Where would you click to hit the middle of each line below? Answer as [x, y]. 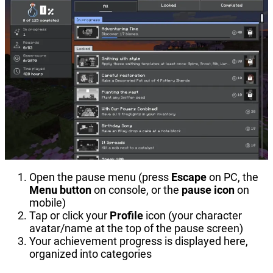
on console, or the [136, 190]
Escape [189, 177]
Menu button [60, 190]
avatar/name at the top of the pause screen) [136, 228]
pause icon [208, 190]
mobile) [48, 202]
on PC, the [232, 177]
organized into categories [90, 253]
